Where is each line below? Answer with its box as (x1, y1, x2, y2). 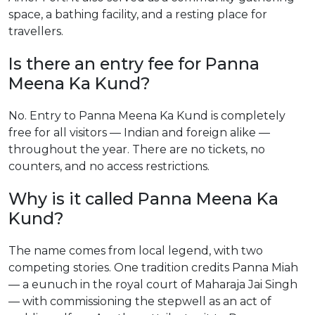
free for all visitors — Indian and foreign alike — (8, 126, 270, 139)
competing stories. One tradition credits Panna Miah (8, 261, 298, 274)
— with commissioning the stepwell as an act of (8, 295, 271, 308)
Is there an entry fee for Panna (8, 53, 259, 74)
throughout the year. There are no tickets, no (8, 143, 265, 156)
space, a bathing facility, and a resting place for (8, 8, 267, 21)
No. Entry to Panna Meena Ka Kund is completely (8, 109, 285, 122)
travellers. (8, 25, 63, 38)
